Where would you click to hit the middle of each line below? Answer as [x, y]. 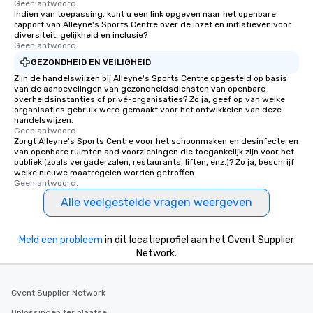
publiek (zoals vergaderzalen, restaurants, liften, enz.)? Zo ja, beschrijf [154, 162]
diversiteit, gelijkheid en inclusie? [81, 35]
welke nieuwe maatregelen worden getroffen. [105, 173]
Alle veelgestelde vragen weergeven [156, 202]
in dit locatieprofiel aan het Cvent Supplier [198, 240]
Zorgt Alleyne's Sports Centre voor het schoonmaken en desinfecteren [156, 141]
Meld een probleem [61, 240]
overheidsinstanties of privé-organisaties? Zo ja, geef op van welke [150, 99]
